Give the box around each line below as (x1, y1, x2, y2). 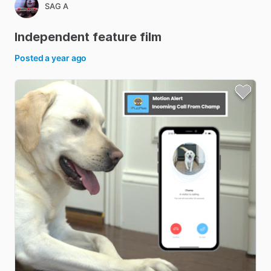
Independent (15, 30, 90, 44)
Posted (15, 53, 45, 63)
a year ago (45, 53, 87, 63)
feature (93, 30, 137, 44)
